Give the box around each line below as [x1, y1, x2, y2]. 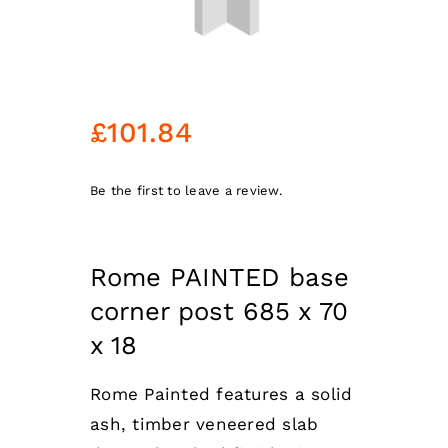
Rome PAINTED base [90, 261, 349, 292]
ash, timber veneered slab [90, 413, 319, 434]
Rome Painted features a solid [90, 383, 353, 404]
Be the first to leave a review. [90, 183, 282, 199]
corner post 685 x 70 [90, 295, 348, 326]
